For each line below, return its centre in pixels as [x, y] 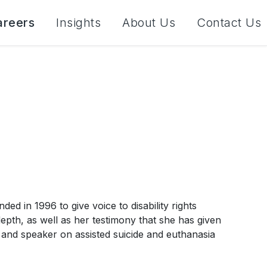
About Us [149, 23]
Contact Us [229, 23]
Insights [78, 23]
